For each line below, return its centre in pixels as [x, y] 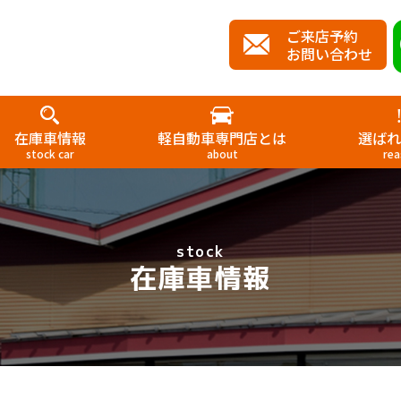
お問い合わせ [329, 54]
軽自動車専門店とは [222, 137]
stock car [50, 153]
